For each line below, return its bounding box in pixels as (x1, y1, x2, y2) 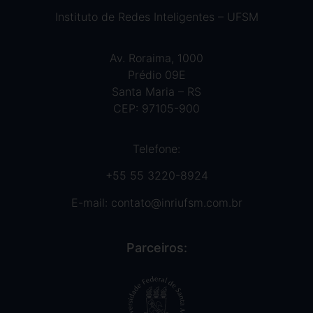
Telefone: (133, 141, 180, 156)
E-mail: (71, 195, 111, 210)
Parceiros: (126, 240, 187, 256)
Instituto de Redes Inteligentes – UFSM (54, 10, 259, 24)
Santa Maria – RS (112, 84, 201, 99)
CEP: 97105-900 (113, 101, 200, 115)
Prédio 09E (127, 67, 186, 82)
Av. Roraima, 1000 (110, 50, 203, 65)
